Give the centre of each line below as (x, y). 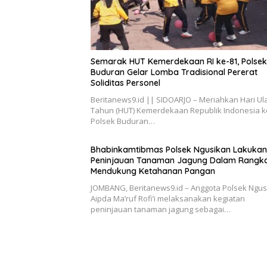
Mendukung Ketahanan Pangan (153, 171)
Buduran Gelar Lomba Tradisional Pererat (174, 72)
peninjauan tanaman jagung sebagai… (161, 209)
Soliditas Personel (125, 83)
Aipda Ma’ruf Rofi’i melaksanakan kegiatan (168, 199)
